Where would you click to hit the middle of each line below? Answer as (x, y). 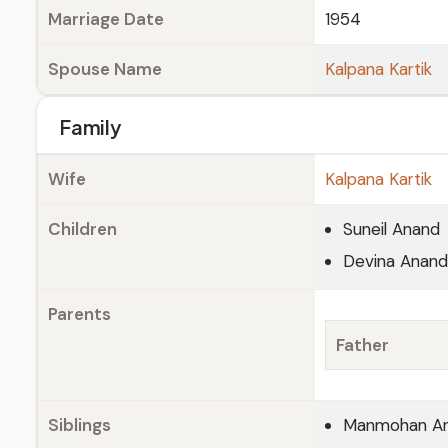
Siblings (79, 425)
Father (362, 345)
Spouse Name (105, 69)
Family (90, 126)
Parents (79, 314)
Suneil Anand (391, 229)
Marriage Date (106, 19)
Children (82, 229)
